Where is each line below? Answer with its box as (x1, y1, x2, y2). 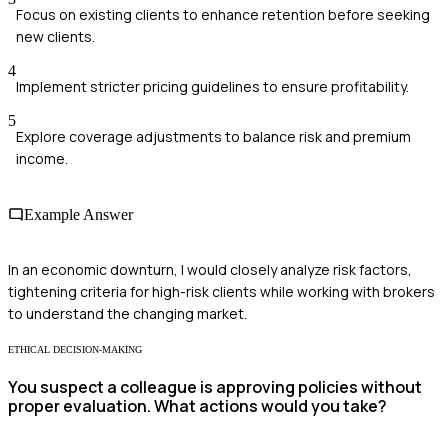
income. (16, 149, 68, 169)
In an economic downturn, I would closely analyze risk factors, (8, 259, 412, 279)
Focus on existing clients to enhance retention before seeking (16, 5, 430, 25)
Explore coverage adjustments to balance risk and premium (16, 127, 411, 147)
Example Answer (24, 205, 133, 223)
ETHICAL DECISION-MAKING (8, 343, 142, 355)
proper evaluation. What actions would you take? (8, 395, 387, 418)
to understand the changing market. (8, 303, 247, 323)
